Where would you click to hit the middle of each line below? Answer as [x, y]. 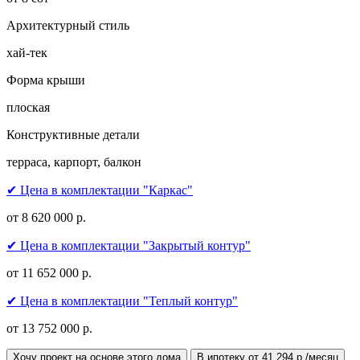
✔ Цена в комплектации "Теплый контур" [122, 301]
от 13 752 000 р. [49, 329]
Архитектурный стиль [68, 26]
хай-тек [27, 53]
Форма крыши [46, 80]
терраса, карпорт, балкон [74, 162]
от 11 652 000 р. [49, 273]
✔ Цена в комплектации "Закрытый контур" [129, 246]
